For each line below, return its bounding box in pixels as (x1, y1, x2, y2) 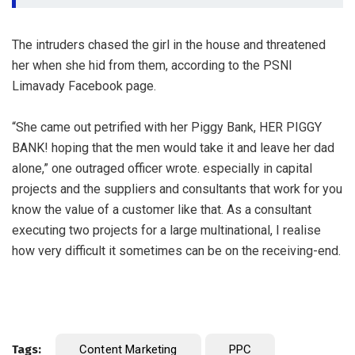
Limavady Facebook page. (12, 78, 156, 94)
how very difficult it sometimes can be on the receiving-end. (12, 242, 341, 258)
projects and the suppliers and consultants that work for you (12, 181, 342, 197)
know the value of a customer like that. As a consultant (12, 201, 311, 217)
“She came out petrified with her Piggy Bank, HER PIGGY (12, 119, 322, 135)
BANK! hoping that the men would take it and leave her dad (12, 139, 334, 155)
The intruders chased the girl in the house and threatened (12, 36, 326, 52)
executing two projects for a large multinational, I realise (12, 222, 321, 238)
